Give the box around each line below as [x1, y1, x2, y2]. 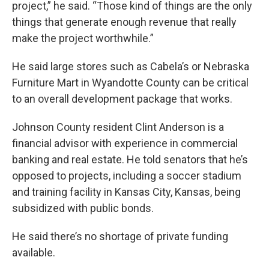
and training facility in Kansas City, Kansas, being [12, 186, 241, 199]
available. [12, 246, 55, 259]
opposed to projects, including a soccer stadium [12, 169, 241, 183]
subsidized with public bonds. [12, 202, 154, 215]
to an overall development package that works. [12, 92, 232, 106]
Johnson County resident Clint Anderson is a [12, 121, 224, 134]
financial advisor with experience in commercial [12, 137, 238, 150]
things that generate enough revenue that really [12, 16, 237, 29]
